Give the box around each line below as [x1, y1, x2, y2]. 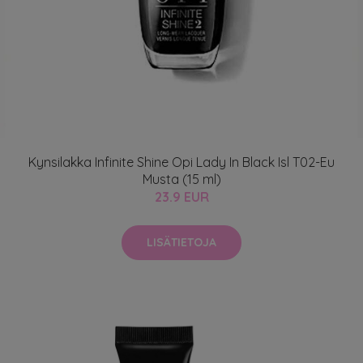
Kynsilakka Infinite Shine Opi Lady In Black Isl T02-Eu [28, 153, 335, 170]
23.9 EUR [154, 188, 209, 205]
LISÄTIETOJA [147, 234, 216, 250]
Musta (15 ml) [142, 170, 221, 187]
